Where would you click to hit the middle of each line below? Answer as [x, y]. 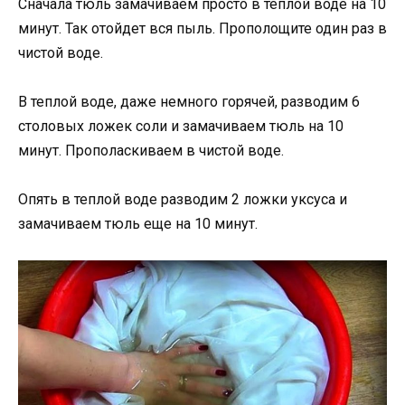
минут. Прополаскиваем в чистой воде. [151, 150]
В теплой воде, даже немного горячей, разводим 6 [189, 101]
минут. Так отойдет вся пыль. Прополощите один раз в [202, 28]
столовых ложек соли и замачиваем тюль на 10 [181, 126]
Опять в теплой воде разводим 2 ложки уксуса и [183, 199]
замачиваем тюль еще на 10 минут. [138, 223]
